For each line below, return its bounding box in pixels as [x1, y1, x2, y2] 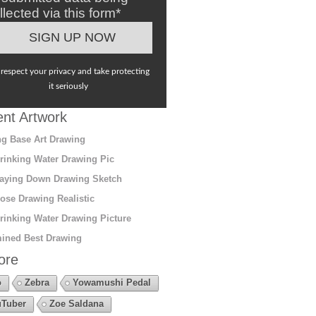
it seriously [49, 81, 89, 90]
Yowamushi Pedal [72, 276, 151, 288]
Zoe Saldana [49, 298, 104, 309]
